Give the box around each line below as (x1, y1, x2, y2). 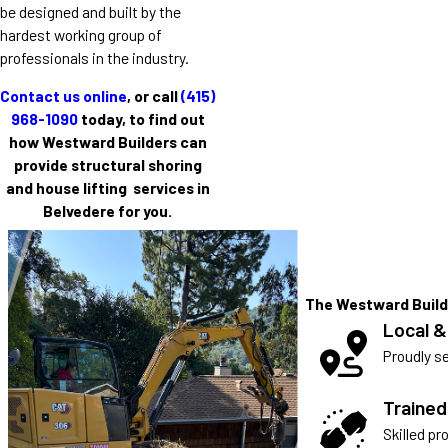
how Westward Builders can (8, 132, 207, 152)
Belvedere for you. (43, 201, 173, 221)
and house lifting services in (5, 178, 210, 198)
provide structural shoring (13, 155, 202, 175)
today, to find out (77, 109, 205, 129)
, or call (127, 86, 182, 106)
